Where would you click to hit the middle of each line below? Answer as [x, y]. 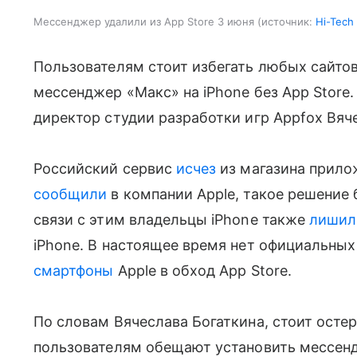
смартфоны [74, 270]
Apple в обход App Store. [202, 270]
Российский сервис [105, 168]
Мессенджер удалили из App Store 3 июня [144, 21]
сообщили [71, 194]
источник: [287, 21]
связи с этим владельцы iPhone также [171, 219]
